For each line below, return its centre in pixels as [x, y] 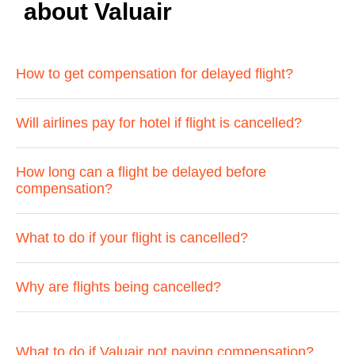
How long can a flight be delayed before [141, 172]
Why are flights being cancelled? [118, 287]
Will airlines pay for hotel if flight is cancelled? [159, 123]
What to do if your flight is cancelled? [132, 238]
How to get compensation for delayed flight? [155, 74]
